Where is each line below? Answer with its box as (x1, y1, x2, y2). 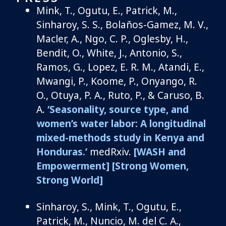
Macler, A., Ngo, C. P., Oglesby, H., (36, 31, 188, 45)
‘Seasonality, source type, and (47, 102, 189, 116)
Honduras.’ (36, 144, 87, 158)
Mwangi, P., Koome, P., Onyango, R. (36, 74, 197, 88)
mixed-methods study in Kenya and (36, 130, 204, 144)
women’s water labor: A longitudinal (36, 116, 206, 130)
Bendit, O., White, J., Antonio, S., (36, 45, 182, 60)
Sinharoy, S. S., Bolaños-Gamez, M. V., (36, 17, 208, 31)
